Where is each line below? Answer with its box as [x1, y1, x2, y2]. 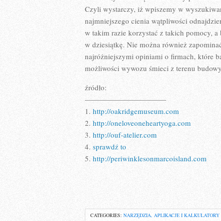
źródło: [85, 82, 107, 92]
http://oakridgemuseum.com [93, 106, 179, 116]
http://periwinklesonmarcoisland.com [93, 153, 207, 163]
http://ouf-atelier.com [93, 130, 157, 140]
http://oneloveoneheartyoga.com [93, 118, 191, 128]
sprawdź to [93, 142, 126, 151]
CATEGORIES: [90, 212, 123, 219]
